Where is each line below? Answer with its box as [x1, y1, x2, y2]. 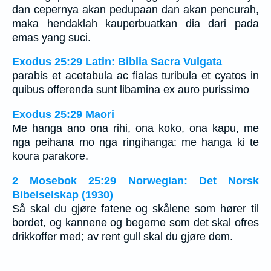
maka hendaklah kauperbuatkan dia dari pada [12, 17, 259, 30]
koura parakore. [12, 150, 88, 163]
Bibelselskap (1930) [12, 188, 113, 201]
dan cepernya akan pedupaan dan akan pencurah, [12, 3, 259, 16]
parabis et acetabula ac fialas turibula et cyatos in [12, 70, 259, 82]
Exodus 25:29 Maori [12, 108, 114, 121]
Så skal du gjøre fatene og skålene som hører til [12, 202, 259, 215]
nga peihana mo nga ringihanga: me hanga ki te [12, 136, 259, 149]
